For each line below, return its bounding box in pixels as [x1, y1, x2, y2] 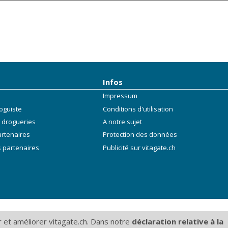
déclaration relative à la [132, 216, 223, 226]
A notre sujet [103, 117, 142, 126]
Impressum [103, 91, 138, 101]
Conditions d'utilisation [103, 104, 174, 113]
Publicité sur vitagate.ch [103, 142, 176, 152]
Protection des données [103, 130, 178, 139]
